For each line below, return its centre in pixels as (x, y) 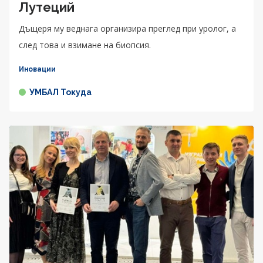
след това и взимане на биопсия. (85, 45)
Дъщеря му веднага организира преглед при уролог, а (127, 28)
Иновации (37, 69)
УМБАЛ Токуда (60, 92)
